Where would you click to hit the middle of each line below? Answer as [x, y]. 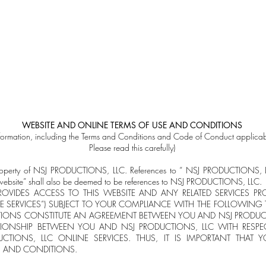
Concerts [88, 68]
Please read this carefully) [132, 148]
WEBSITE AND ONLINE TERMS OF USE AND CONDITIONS [132, 125]
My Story [155, 68]
